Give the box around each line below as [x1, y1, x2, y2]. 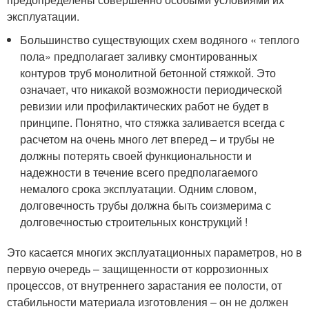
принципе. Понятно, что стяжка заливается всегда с [20, 114, 286, 130]
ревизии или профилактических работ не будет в [20, 98, 270, 114]
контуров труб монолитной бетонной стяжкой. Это [20, 65, 277, 81]
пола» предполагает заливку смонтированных [20, 48, 258, 64]
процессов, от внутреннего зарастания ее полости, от [7, 277, 282, 293]
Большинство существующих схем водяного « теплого [20, 32, 300, 48]
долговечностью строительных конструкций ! [20, 214, 248, 230]
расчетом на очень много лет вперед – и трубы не [20, 131, 275, 147]
